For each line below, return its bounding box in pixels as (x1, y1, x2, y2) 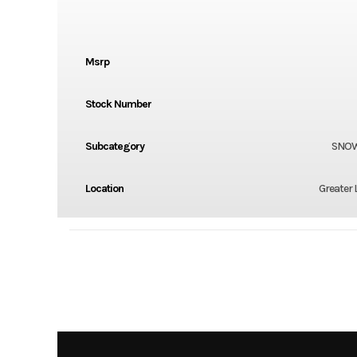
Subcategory (84, 139, 144, 153)
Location (84, 181, 124, 195)
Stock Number (84, 96, 151, 111)
